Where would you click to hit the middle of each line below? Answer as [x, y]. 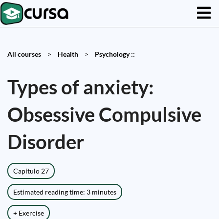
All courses [24, 54]
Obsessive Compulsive [104, 114]
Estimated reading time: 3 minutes [65, 192]
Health [68, 54]
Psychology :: [115, 54]
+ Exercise [29, 213]
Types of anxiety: [81, 87]
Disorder [46, 142]
